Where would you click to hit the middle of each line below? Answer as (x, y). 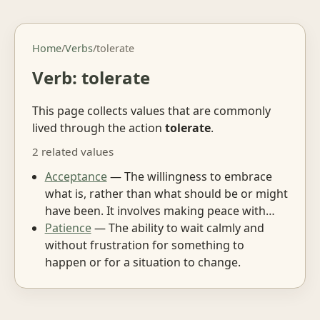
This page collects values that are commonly (151, 110)
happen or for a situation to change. (142, 262)
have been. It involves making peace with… (160, 210)
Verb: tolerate (91, 77)
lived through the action (99, 127)
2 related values (73, 152)
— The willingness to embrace (189, 176)
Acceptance (76, 176)
